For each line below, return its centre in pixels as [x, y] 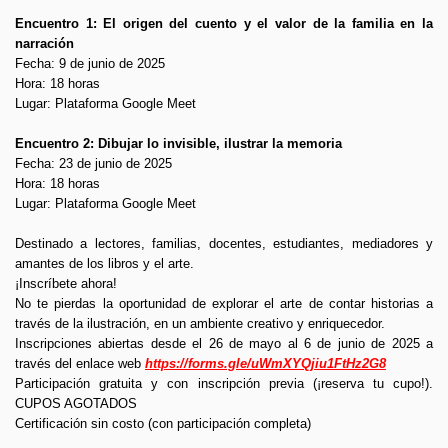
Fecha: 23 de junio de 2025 [93, 164]
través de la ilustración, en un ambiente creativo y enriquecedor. [200, 324]
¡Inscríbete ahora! [66, 284]
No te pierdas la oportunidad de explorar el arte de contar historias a [224, 304]
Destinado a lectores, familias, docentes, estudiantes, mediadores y [224, 244]
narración [44, 44]
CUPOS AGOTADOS [76, 404]
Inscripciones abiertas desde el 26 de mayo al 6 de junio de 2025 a [224, 344]
